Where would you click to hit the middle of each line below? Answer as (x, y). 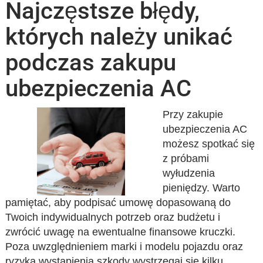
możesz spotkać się (208, 144)
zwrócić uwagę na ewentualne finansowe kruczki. (121, 232)
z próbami (186, 159)
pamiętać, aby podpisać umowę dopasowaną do (118, 203)
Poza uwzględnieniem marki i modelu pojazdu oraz (124, 247)
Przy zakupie (193, 114)
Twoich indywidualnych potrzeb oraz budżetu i (113, 217)
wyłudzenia (188, 173)
